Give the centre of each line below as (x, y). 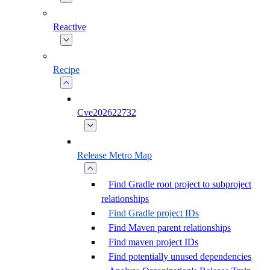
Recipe (66, 70)
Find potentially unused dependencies (180, 256)
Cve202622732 (107, 112)
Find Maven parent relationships (170, 228)
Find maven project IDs (153, 242)
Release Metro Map (115, 155)
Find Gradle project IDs (154, 213)
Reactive (70, 27)
